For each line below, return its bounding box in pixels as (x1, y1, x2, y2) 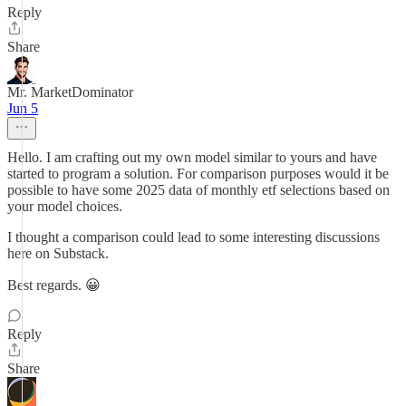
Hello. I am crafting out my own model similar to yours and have (7, 150, 377, 165)
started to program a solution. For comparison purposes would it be (7, 166, 389, 181)
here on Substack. (7, 246, 109, 261)
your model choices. (7, 198, 122, 214)
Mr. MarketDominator (7, 84, 133, 100)
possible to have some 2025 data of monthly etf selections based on (7, 182, 390, 198)
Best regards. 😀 (7, 277, 101, 293)
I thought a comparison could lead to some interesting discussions (7, 229, 380, 245)
